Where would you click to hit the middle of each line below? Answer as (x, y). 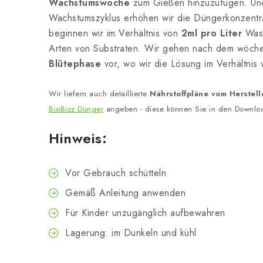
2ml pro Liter (211, 33)
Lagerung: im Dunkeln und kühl (131, 233)
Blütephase (75, 64)
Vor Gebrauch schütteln (116, 173)
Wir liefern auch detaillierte (99, 94)
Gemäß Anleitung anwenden (125, 193)
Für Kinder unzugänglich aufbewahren (145, 213)
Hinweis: (78, 138)
